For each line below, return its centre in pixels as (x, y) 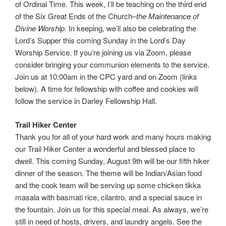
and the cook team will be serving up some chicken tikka (108, 185)
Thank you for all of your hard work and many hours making (113, 136)
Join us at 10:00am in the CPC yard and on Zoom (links (106, 77)
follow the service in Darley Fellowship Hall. (86, 101)
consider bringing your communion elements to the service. (112, 65)
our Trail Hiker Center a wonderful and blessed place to (105, 148)
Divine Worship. (42, 28)
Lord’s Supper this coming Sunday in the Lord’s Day (100, 40)
